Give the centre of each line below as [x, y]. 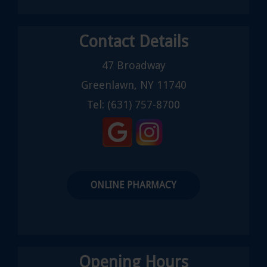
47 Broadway [133, 65]
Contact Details [133, 41]
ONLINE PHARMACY [133, 185]
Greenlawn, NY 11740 [133, 85]
